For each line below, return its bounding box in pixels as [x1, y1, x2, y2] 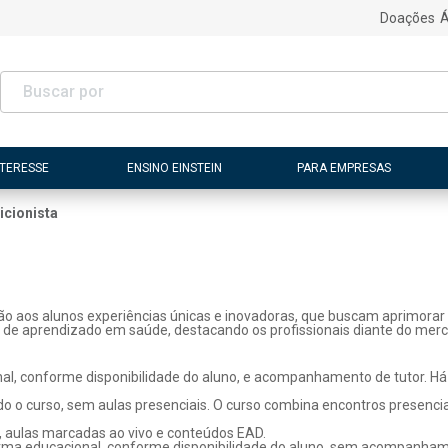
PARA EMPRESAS [296, 160, 391, 175]
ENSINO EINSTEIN [127, 160, 223, 175]
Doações [379, 10, 435, 26]
